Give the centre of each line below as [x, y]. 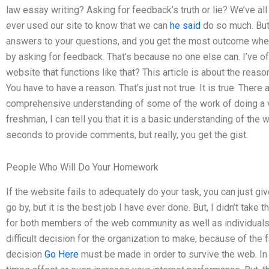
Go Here [62, 255]
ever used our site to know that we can [88, 26]
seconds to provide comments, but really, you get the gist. [127, 135]
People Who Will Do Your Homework [82, 168]
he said [185, 26]
